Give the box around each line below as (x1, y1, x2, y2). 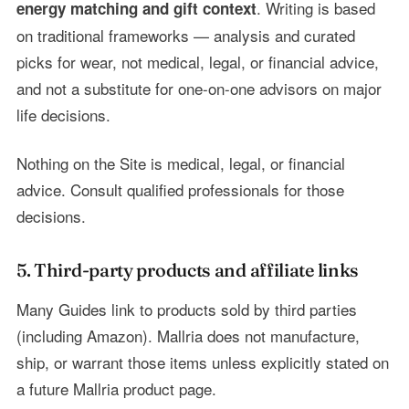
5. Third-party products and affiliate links (16, 257, 360, 281)
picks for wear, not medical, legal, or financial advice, (16, 49, 379, 73)
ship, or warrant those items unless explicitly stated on (16, 350, 389, 373)
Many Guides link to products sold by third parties (16, 297, 357, 320)
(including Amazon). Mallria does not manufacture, (16, 323, 360, 347)
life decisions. (16, 102, 110, 126)
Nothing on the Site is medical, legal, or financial (16, 151, 345, 174)
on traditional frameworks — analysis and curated (16, 23, 355, 47)
